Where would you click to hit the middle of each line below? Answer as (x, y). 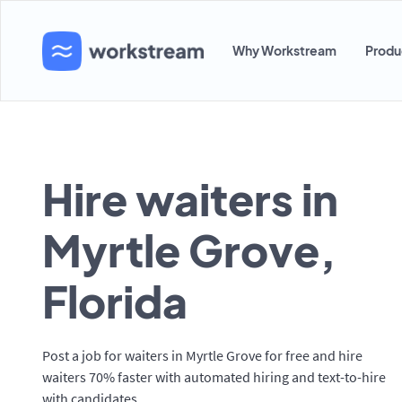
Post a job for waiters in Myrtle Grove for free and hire (202, 355)
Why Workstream (284, 50)
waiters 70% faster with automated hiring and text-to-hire (214, 377)
